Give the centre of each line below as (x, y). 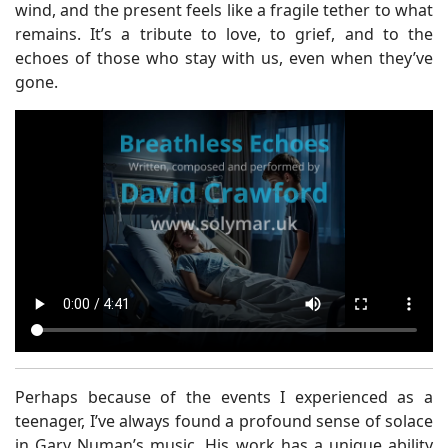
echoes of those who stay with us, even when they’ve (224, 57)
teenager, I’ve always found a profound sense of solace (224, 421)
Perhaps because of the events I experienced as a (224, 397)
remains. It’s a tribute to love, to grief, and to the (224, 33)
